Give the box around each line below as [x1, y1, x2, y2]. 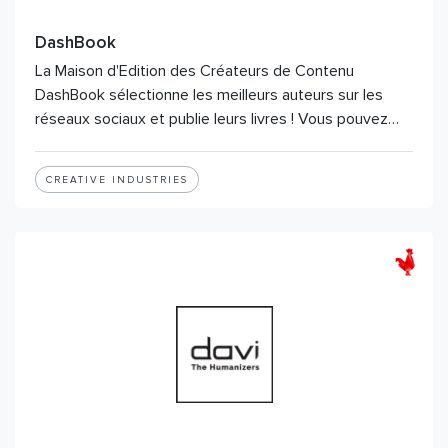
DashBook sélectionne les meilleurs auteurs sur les [35, 85, 383, 105]
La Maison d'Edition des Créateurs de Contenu [35, 61, 354, 81]
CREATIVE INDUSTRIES [46, 174, 188, 186]
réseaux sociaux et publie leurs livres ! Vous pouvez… [35, 109, 399, 129]
